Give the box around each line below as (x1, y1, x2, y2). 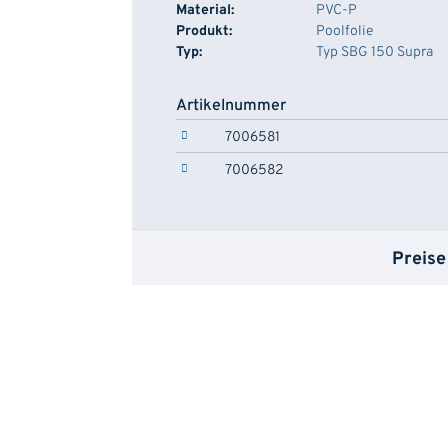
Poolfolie (316, 23, 373, 40)
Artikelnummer (176, 96, 286, 116)
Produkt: (176, 23, 232, 40)
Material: (176, 2, 234, 19)
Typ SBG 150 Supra (316, 44, 433, 61)
